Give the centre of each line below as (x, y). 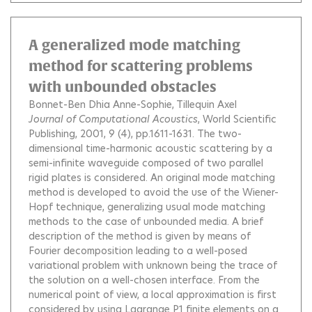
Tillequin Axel (206, 105)
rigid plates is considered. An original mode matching (152, 178)
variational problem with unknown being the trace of (153, 266)
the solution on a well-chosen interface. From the (144, 280)
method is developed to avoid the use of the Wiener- (154, 193)
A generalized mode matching (134, 45)
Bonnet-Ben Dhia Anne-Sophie (100, 105)
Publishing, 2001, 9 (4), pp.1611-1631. (113, 134)
